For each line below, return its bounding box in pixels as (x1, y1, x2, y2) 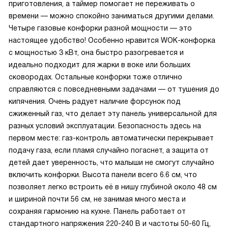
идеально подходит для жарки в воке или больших (9, 61, 190, 69)
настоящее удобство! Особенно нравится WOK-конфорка (9, 36, 215, 44)
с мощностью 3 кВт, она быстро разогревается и (9, 48, 184, 56)
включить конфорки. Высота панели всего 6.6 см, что (9, 170, 197, 179)
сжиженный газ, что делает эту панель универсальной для (9, 109, 217, 118)
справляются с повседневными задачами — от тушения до (9, 85, 219, 93)
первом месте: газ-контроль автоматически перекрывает (9, 134, 214, 142)
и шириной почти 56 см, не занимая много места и (9, 195, 186, 203)
